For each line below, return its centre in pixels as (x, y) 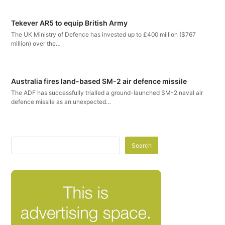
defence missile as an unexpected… (61, 102)
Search (142, 146)
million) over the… (36, 44)
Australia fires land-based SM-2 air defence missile (99, 81)
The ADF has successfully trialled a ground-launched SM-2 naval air (107, 93)
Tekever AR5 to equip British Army (70, 23)
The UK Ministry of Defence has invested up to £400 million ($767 (104, 35)
